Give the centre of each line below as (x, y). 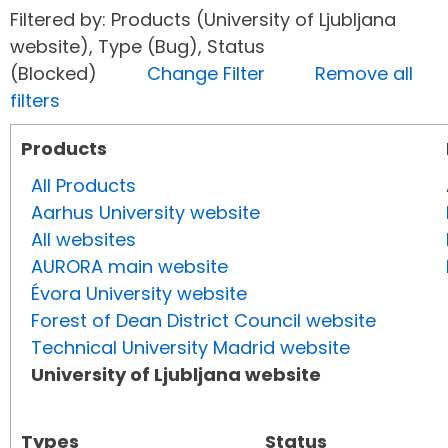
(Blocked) (78, 74)
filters (35, 101)
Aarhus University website (145, 213)
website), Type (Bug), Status (137, 47)
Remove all (364, 74)
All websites (83, 240)
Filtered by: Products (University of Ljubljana (203, 20)
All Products (83, 186)
